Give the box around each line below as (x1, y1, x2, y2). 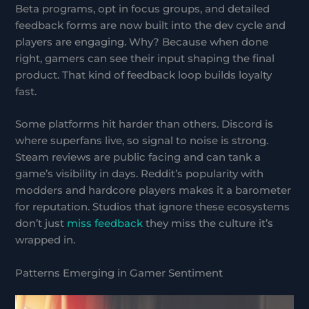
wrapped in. (15, 234, 76, 247)
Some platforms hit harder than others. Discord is (15, 118, 274, 131)
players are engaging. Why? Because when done (15, 36, 269, 49)
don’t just (15, 217, 68, 230)
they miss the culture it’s (143, 217, 274, 230)
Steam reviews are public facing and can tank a (15, 151, 261, 164)
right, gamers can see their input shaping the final (15, 52, 275, 66)
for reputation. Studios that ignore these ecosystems (15, 201, 290, 214)
